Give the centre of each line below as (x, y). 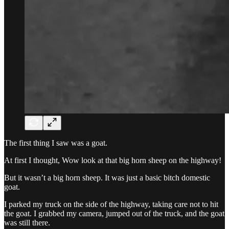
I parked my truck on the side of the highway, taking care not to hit (111, 204)
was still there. (27, 222)
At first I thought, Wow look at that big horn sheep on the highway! (113, 160)
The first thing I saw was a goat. (56, 143)
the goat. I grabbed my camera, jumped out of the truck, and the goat (114, 213)
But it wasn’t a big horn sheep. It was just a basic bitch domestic (107, 177)
